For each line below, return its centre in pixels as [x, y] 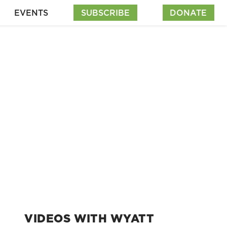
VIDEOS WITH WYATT [89, 218]
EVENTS [31, 12]
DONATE [188, 13]
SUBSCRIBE [105, 13]
